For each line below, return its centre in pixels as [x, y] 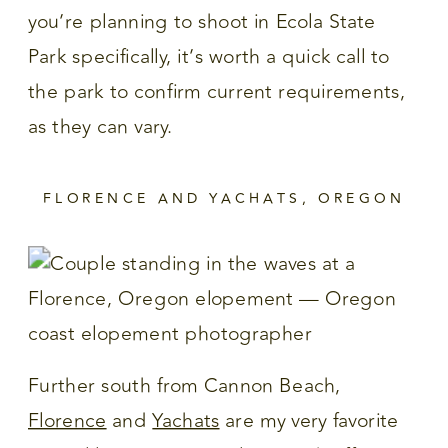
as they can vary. [100, 127]
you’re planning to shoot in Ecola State [202, 22]
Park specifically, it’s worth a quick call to [209, 57]
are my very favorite [309, 421]
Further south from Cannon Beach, [184, 386]
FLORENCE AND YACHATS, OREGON [224, 199]
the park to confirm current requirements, [217, 92]
